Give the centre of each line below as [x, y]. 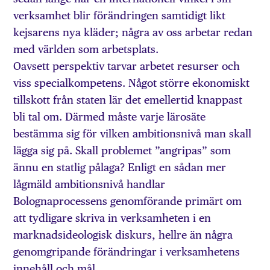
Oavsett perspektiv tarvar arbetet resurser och [127, 66]
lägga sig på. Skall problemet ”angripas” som [122, 150]
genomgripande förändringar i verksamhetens [127, 251]
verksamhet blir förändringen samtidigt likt [120, 15]
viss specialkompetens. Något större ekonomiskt [132, 83]
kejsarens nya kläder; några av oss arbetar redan [133, 32]
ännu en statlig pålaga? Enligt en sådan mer [120, 167]
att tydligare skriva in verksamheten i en [112, 218]
